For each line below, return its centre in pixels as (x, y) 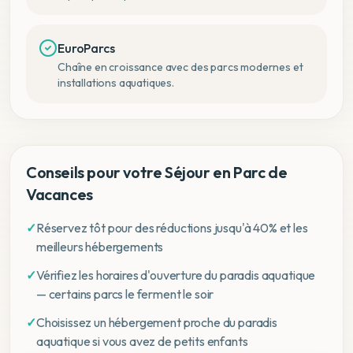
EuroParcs (86, 48)
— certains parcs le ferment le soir (125, 294)
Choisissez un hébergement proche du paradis (156, 322)
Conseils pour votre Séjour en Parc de (157, 172)
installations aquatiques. (116, 83)
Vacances (59, 194)
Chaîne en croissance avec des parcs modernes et (180, 67)
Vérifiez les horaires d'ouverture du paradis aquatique (176, 275)
